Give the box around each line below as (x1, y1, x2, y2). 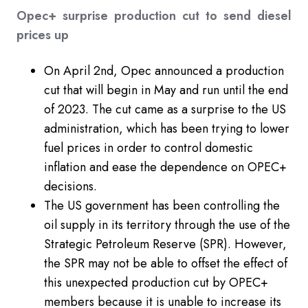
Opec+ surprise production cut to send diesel (16, 7, 291, 25)
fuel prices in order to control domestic (44, 139, 253, 157)
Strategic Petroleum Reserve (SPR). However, (44, 235, 287, 254)
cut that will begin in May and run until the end (44, 81, 288, 100)
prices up (16, 26, 72, 45)
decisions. (44, 177, 97, 196)
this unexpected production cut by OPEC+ (44, 274, 268, 292)
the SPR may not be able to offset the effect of (44, 254, 287, 273)
